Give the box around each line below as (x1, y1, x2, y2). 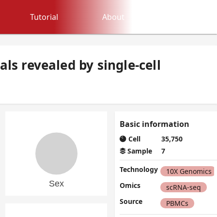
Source (120, 197, 143, 206)
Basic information (120, 119, 190, 129)
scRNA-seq (166, 183, 201, 192)
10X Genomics (166, 167, 212, 176)
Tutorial (30, 12, 59, 22)
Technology (120, 165, 158, 174)
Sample (127, 146, 153, 155)
